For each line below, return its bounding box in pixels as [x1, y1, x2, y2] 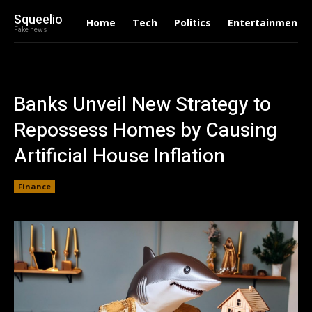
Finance [18, 180, 51, 192]
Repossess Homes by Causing [14, 116, 277, 145]
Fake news [14, 24, 47, 35]
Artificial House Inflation [14, 142, 225, 171]
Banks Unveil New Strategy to [14, 91, 271, 119]
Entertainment [227, 16, 302, 29]
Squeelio [14, 10, 63, 29]
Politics [173, 16, 211, 29]
